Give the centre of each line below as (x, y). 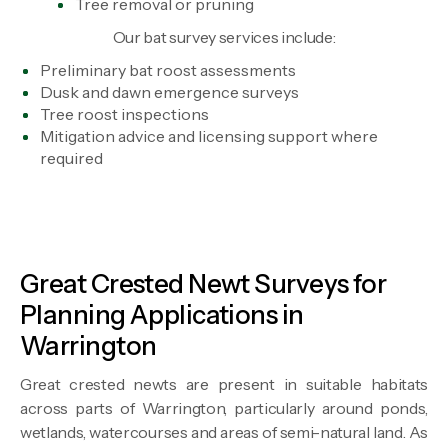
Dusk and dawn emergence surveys (169, 92)
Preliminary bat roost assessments (168, 70)
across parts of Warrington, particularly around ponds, (224, 408)
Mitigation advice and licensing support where (209, 136)
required (71, 158)
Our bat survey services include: (224, 37)
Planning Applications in (162, 315)
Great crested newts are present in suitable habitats (224, 384)
